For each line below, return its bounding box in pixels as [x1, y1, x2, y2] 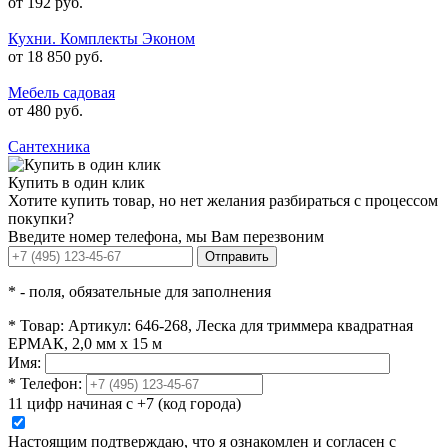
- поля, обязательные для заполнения [16, 282, 271, 300]
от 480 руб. [8, 101, 83, 119]
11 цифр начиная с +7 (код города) [8, 394, 241, 412]
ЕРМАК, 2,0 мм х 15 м [8, 334, 162, 352]
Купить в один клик [8, 173, 145, 191]
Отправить [205, 248, 269, 264]
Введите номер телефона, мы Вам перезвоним [8, 227, 324, 245]
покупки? [8, 209, 74, 227]
